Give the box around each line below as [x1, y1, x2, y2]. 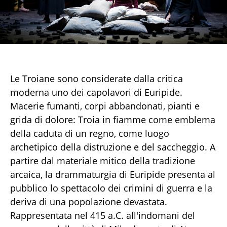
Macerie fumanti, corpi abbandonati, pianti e [10, 100, 200, 112]
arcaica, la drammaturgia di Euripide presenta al [10, 168, 215, 181]
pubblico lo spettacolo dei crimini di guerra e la [10, 182, 212, 195]
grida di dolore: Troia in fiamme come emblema [10, 113, 215, 126]
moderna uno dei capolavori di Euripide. [10, 86, 182, 99]
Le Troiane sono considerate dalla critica [10, 72, 183, 85]
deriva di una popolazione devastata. [10, 196, 167, 208]
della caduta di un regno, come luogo [10, 127, 169, 140]
